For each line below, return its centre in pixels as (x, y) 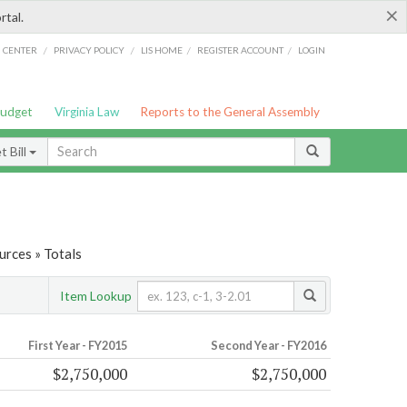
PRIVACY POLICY (89, 50)
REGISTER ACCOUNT (241, 50)
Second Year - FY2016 (268, 346)
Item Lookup (96, 295)
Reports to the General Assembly (230, 112)
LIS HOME (162, 50)
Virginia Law (86, 112)
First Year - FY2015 (77, 346)
